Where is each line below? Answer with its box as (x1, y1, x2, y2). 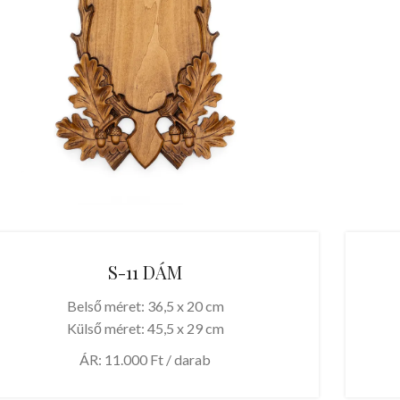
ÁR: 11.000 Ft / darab (79, 350, 212, 368)
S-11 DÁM (108, 259, 183, 284)
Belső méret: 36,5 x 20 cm (66, 296, 224, 314)
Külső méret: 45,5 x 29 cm (66, 319, 224, 337)
